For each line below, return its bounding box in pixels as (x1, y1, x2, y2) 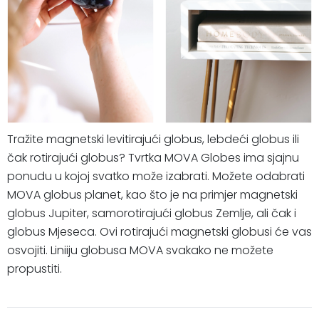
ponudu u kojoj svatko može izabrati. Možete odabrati (7, 168, 305, 185)
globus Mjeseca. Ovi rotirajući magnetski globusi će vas (7, 224, 312, 241)
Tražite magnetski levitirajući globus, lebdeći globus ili (7, 131, 299, 148)
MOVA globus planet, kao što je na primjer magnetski (7, 187, 298, 204)
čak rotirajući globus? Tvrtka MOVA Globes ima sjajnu (7, 150, 299, 167)
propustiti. (7, 261, 62, 278)
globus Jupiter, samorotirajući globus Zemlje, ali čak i (7, 205, 296, 222)
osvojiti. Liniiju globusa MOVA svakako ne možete (7, 242, 273, 259)
